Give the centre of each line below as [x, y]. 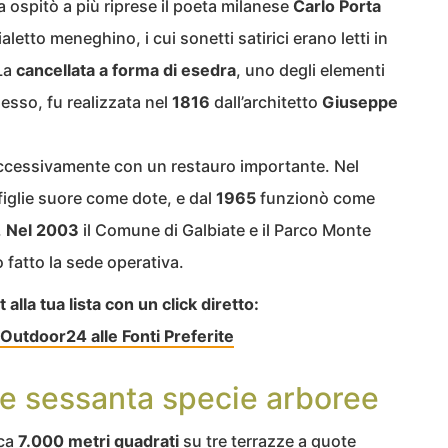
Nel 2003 [42, 230]
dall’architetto [266, 102]
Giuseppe [360, 102]
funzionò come [315, 198]
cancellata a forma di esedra [126, 70]
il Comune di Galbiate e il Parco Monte [225, 230]
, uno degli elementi [310, 70]
